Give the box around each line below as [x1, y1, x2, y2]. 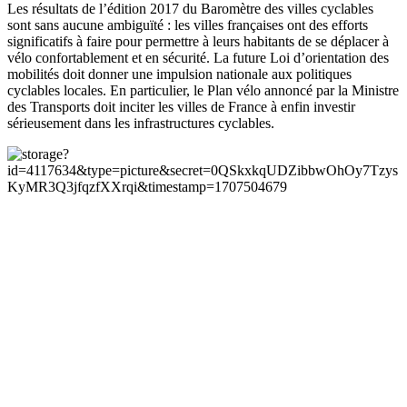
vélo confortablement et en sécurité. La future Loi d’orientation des [7, 50, 389, 66]
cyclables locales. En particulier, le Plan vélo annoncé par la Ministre [7, 83, 399, 99]
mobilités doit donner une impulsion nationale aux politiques [7, 66, 352, 83]
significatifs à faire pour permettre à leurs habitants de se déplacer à [7, 34, 389, 50]
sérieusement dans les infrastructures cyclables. [7, 115, 274, 132]
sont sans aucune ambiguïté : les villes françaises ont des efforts [7, 17, 368, 34]
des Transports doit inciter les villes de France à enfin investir [7, 99, 355, 115]
